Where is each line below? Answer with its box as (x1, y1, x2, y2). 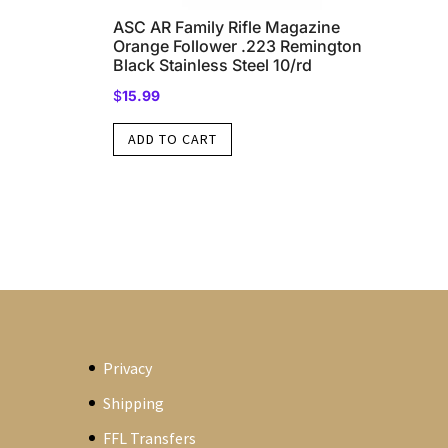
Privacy (103, 357, 153, 378)
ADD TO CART (127, 130, 217, 149)
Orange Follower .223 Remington (112, 35, 362, 56)
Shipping (103, 392, 165, 413)
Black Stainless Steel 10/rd (112, 54, 312, 75)
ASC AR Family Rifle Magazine (112, 16, 340, 37)
